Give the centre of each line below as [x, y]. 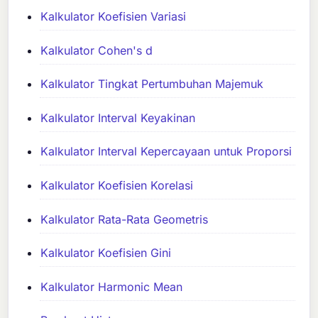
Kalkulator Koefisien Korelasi [117, 186]
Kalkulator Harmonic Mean [112, 286]
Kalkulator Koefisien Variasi [114, 17]
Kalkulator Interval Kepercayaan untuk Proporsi [166, 152]
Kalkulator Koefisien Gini [106, 253]
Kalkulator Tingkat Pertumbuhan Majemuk [152, 84]
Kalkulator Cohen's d [97, 50]
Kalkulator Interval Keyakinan [118, 117]
